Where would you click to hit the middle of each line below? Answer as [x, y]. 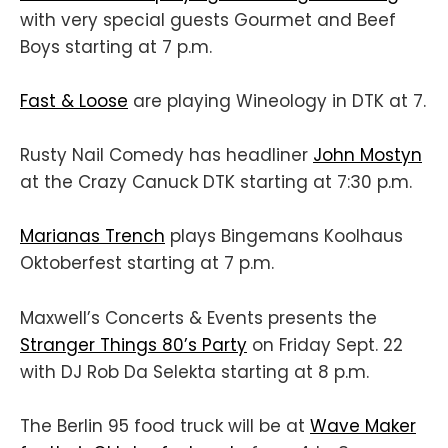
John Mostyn [367, 155]
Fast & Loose [74, 101]
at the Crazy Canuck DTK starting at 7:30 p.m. [216, 182]
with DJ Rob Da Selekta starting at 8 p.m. [194, 371]
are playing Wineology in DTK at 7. [277, 101]
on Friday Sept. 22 [325, 344]
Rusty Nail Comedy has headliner [166, 155]
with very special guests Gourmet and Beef [208, 19]
